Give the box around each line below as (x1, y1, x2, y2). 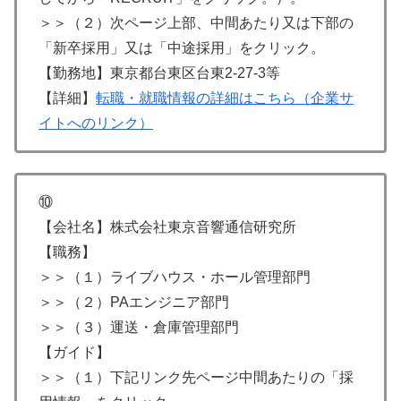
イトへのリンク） (38, 115, 153, 131)
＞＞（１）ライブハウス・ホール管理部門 (38, 269, 311, 286)
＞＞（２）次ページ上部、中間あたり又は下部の (38, 14, 354, 30)
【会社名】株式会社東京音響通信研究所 (38, 219, 296, 235)
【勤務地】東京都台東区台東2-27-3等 (38, 64, 280, 81)
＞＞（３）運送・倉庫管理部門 (38, 320, 239, 336)
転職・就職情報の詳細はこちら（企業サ (96, 90, 354, 106)
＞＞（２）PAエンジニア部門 (38, 294, 229, 311)
